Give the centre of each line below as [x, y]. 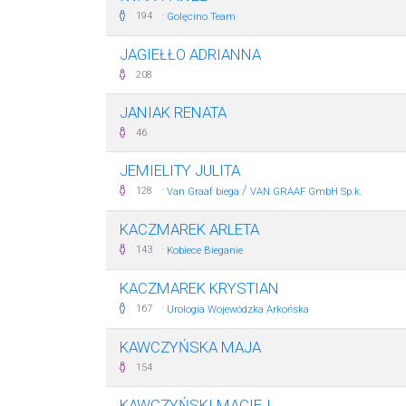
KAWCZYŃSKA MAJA [190, 347]
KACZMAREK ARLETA [189, 229]
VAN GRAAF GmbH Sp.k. [306, 192]
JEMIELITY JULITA [180, 170]
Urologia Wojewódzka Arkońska [238, 309]
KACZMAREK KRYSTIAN [199, 288]
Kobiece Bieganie [205, 251]
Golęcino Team [201, 17]
